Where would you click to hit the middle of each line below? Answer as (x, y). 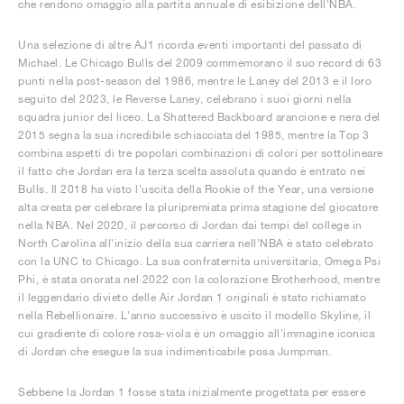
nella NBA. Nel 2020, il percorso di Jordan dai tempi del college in (190, 225)
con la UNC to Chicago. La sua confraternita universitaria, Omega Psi (199, 261)
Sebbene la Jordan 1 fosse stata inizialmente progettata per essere (192, 391)
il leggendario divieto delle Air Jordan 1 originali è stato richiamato (192, 297)
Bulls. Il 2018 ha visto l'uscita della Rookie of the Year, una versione (196, 188)
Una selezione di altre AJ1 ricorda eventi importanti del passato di (190, 44)
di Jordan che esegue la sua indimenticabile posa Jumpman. (175, 351)
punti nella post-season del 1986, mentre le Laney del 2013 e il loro (195, 80)
